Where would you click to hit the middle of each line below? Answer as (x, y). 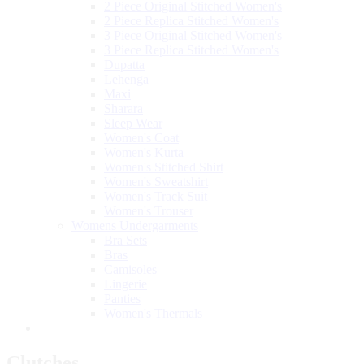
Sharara (123, 108)
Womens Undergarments (135, 225)
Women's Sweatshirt (156, 182)
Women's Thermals (153, 313)
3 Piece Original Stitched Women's (193, 35)
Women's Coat (141, 138)
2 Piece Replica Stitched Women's (191, 21)
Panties (122, 299)
